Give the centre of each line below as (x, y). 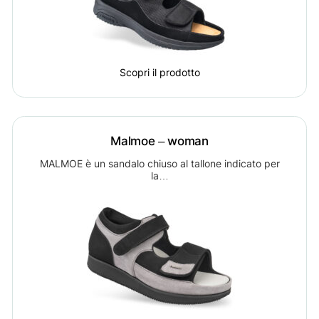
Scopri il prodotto (159, 73)
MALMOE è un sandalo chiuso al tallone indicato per (159, 163)
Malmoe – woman (159, 140)
